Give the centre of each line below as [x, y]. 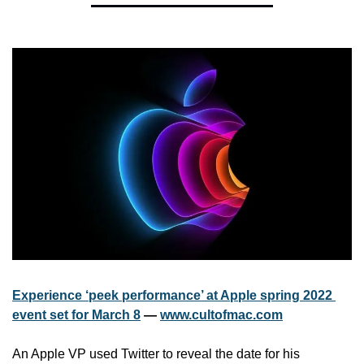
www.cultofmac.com [221, 314]
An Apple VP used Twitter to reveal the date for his [156, 353]
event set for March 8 [76, 314]
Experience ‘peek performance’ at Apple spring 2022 [172, 295]
